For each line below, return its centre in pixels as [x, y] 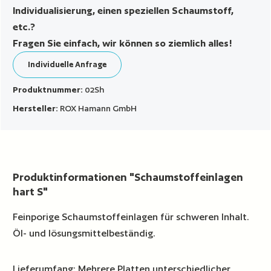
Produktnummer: [49, 90]
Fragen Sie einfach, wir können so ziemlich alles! [123, 44]
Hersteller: [37, 109]
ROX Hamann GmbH [99, 109]
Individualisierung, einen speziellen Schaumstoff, [123, 11]
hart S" [31, 192]
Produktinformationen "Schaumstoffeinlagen [128, 177]
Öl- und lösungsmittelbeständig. [84, 233]
